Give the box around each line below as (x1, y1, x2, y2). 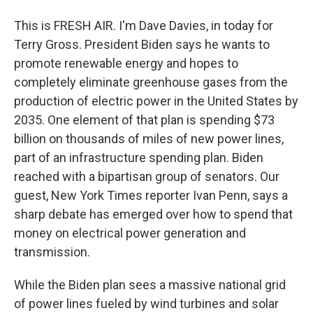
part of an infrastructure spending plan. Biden (14, 150, 263, 165)
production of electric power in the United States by (14, 94, 298, 108)
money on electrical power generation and (14, 226, 246, 240)
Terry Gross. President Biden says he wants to (14, 37, 270, 52)
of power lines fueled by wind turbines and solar (14, 296, 279, 311)
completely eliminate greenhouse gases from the (14, 75, 288, 89)
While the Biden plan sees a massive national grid (14, 277, 286, 292)
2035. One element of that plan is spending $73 (14, 112, 275, 127)
